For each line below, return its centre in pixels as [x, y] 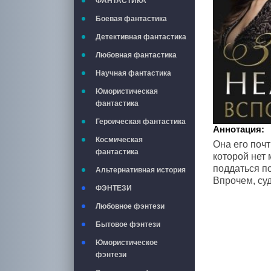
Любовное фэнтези [130, 206]
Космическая [119, 140]
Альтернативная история [141, 170]
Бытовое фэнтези [128, 224]
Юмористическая [127, 91]
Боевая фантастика [131, 19]
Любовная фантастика [136, 55]
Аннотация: [239, 129]
